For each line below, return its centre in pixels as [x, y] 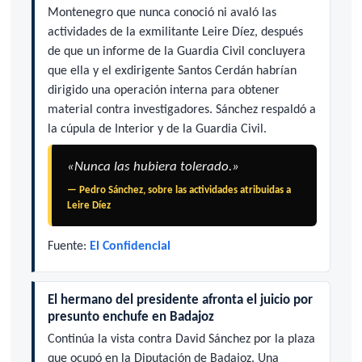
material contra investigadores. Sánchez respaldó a [181, 110]
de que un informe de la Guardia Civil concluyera [176, 52]
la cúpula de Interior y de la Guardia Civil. [157, 130]
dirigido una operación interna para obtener [163, 91]
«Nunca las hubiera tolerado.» [153, 167]
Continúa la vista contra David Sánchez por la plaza [181, 339]
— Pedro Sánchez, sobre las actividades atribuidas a [179, 190]
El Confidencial [130, 246]
